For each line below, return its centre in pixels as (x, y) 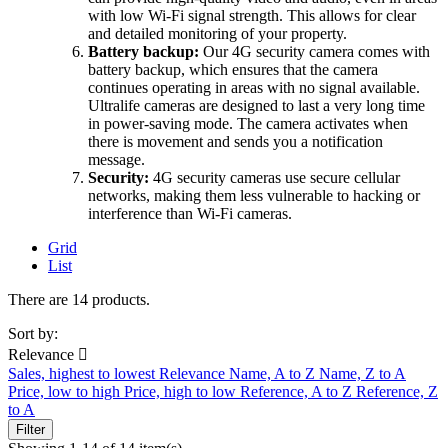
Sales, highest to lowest (83, 374)
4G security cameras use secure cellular (274, 178)
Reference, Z (397, 392)
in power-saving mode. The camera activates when (248, 124)
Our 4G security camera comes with (314, 52)
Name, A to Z (274, 374)
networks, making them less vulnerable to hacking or (254, 196)
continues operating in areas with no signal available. (254, 88)
